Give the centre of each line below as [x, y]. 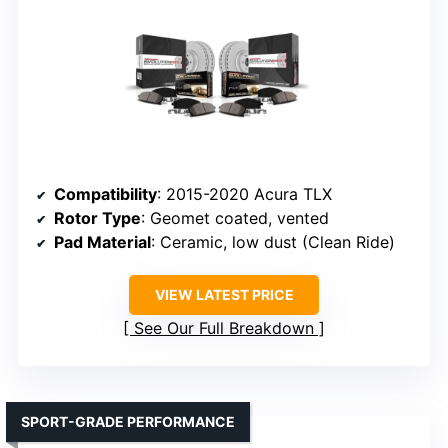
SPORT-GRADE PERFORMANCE [128, 421]
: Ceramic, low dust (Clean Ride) [273, 241]
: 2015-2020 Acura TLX [244, 193]
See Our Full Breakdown [224, 327]
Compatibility [105, 193]
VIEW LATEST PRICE [224, 294]
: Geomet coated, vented [235, 217]
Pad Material [102, 241]
